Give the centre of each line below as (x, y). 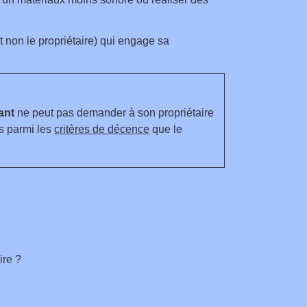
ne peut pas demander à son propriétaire (114, 112)
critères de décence (101, 129)
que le (165, 129)
